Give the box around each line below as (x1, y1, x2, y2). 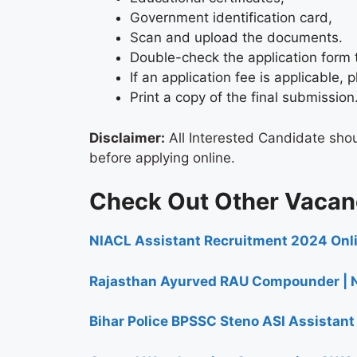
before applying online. (89, 149, 235, 166)
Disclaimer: (89, 129, 165, 146)
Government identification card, (130, 10, 332, 26)
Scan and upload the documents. (130, 29, 343, 46)
